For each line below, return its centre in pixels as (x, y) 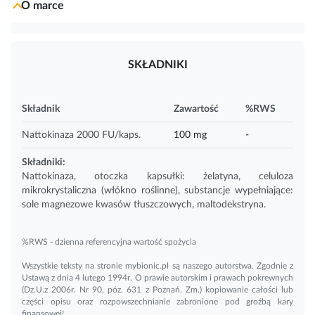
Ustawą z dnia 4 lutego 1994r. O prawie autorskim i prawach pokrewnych (157, 277)
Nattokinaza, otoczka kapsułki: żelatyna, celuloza (157, 176)
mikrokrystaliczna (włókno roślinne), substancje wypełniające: (157, 190)
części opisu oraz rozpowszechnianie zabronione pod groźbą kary (157, 301)
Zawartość (196, 109)
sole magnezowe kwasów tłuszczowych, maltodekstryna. (144, 204)
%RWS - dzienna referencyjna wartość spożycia (109, 242)
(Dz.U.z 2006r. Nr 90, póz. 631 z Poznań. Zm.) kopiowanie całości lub (157, 289)
